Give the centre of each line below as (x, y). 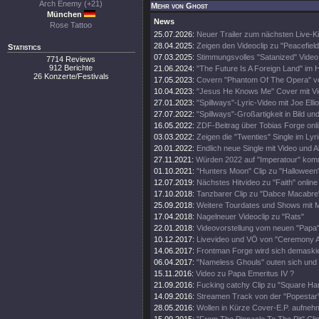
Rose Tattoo (71, 25)
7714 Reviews (71, 59)
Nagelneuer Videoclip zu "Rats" (250, 216)
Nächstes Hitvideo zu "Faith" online (257, 182)
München (65, 14)
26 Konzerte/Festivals (71, 76)
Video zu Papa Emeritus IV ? (245, 273)
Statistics (24, 47)
